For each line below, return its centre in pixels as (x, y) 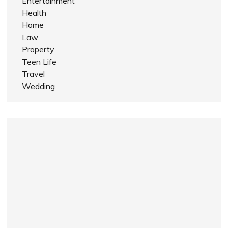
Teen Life (39, 61)
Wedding (39, 86)
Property (38, 49)
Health (34, 12)
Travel (34, 74)
